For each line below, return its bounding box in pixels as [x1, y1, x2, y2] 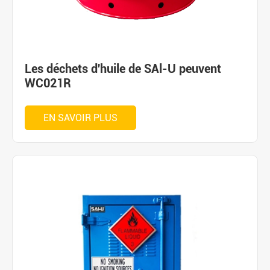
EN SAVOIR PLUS [43, 112, 118, 124]
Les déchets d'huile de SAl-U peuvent [25, 61, 221, 76]
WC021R [25, 76, 71, 90]
